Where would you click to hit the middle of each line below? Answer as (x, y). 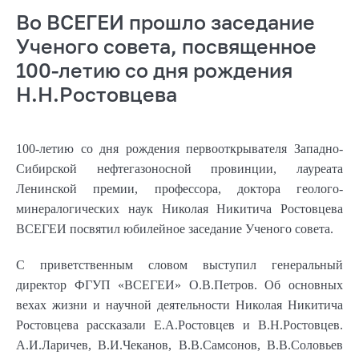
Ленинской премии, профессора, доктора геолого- (179, 188)
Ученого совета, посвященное (166, 46)
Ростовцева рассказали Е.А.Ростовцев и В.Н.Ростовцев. (179, 325)
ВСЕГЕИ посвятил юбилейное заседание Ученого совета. (175, 228)
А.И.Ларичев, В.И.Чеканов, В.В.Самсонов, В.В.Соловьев (179, 345)
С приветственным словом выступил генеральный (179, 264)
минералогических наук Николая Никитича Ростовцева (179, 208)
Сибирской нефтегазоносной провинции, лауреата (179, 168)
